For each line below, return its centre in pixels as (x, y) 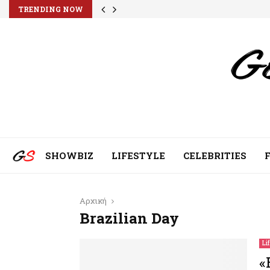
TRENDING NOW (51, 9)
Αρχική (93, 201)
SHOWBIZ (69, 155)
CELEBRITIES (215, 155)
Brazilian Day (129, 218)
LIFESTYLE (138, 155)
